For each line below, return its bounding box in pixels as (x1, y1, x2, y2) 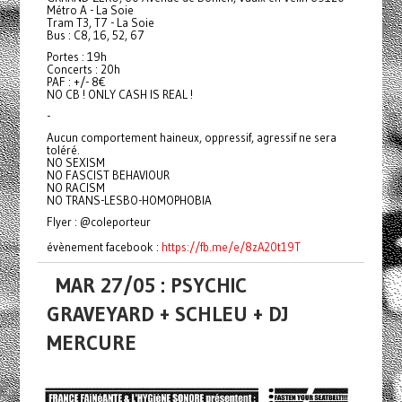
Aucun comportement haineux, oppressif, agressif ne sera (46, 130, 336, 145)
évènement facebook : (46, 240, 162, 255)
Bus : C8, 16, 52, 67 (46, 28, 144, 43)
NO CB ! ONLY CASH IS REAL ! (46, 87, 193, 102)
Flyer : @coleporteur (46, 214, 151, 230)
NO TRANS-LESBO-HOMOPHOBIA (46, 193, 212, 208)
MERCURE (46, 330, 136, 356)
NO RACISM (46, 180, 105, 196)
